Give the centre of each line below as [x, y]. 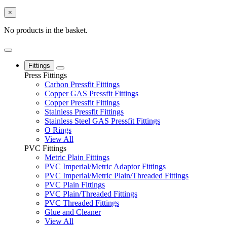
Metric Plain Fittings [77, 158]
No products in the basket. [46, 30]
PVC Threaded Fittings [82, 203]
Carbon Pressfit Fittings [82, 85]
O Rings [58, 130]
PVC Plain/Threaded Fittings [91, 194]
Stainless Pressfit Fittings [84, 112]
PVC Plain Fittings [75, 185]
